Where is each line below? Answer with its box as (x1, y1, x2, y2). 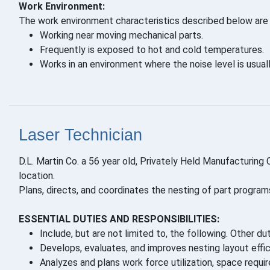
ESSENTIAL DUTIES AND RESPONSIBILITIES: (19, 213, 219, 225)
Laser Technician (19, 126, 142, 145)
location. (19, 170, 55, 182)
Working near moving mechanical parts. (40, 30, 203, 42)
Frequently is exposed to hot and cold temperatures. (40, 44, 264, 56)
